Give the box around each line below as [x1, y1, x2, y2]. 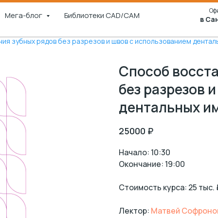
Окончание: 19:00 [119, 159, 185, 169]
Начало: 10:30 [119, 147, 170, 158]
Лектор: [119, 205, 151, 216]
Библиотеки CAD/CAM [64, 10, 140, 20]
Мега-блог [5, 10, 44, 20]
